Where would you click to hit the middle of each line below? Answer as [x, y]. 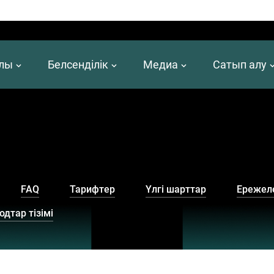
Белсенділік [78, 65]
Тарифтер [92, 189]
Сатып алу [240, 65]
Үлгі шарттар [176, 189]
